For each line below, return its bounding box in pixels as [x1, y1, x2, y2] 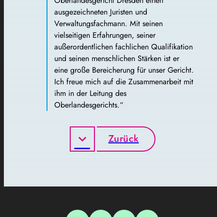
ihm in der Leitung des [54, 87, 126, 99]
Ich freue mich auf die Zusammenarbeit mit [54, 76, 193, 87]
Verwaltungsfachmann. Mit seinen [54, 17, 163, 29]
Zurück [108, 131, 139, 146]
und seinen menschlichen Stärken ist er [54, 52, 179, 64]
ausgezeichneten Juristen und [54, 6, 147, 17]
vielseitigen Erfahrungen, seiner [54, 29, 155, 41]
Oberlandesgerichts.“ [54, 99, 124, 110]
